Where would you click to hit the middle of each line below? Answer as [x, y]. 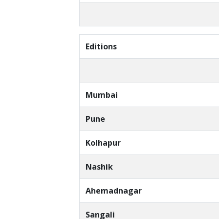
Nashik [99, 167]
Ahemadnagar [114, 191]
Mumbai [102, 95]
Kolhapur [103, 143]
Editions [101, 47]
